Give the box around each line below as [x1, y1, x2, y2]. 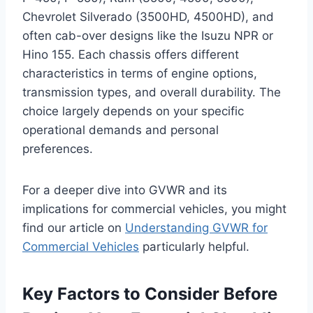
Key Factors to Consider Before [22, 283, 277, 304]
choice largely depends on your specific [22, 103, 244, 118]
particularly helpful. [139, 239, 249, 254]
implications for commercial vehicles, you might [22, 201, 286, 216]
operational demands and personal [22, 122, 219, 137]
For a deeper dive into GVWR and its [22, 182, 227, 197]
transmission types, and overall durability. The [22, 85, 281, 99]
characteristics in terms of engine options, [22, 66, 257, 80]
